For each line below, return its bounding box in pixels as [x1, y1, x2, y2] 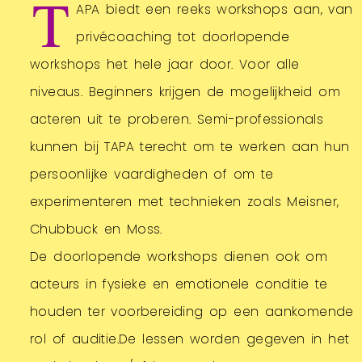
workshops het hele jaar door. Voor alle [30, 55, 300, 73]
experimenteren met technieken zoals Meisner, [30, 192, 339, 210]
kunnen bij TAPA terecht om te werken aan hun [30, 137, 350, 155]
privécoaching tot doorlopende [76, 27, 290, 45]
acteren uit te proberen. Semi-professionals [30, 110, 324, 128]
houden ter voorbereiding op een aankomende [30, 302, 354, 320]
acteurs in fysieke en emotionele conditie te [30, 275, 328, 293]
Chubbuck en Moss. [30, 220, 162, 238]
